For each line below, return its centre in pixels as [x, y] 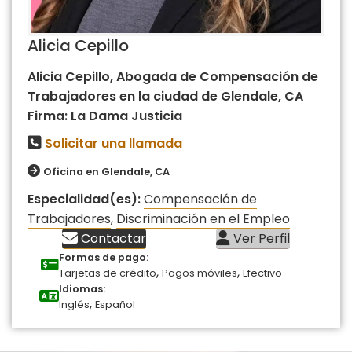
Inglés [74, 304]
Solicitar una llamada [114, 143]
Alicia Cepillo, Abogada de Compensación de [173, 76]
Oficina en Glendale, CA [106, 171]
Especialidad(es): [86, 199]
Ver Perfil [260, 238]
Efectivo [262, 273]
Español [115, 304]
